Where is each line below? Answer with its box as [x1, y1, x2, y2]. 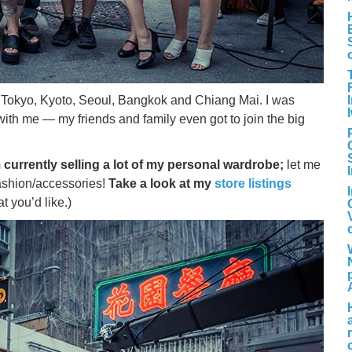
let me [284, 158, 321, 171]
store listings [214, 177, 291, 190]
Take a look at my [105, 177, 214, 190]
